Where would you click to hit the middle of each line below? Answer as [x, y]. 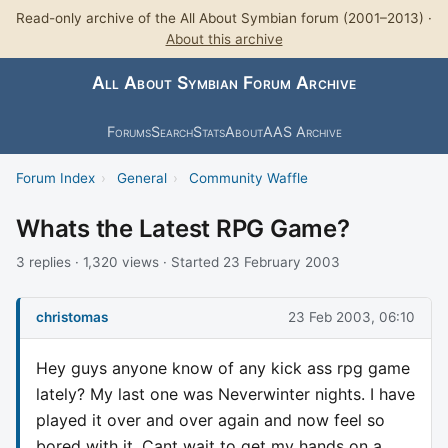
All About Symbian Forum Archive [224, 83]
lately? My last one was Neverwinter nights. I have [225, 393]
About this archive [224, 39]
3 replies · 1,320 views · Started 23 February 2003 [178, 261]
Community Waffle [248, 177]
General [141, 177]
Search [171, 131]
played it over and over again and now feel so [210, 419]
